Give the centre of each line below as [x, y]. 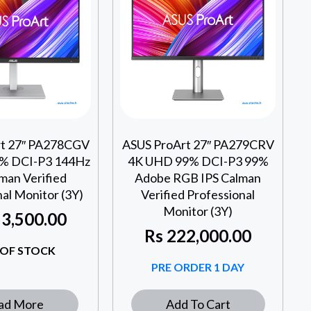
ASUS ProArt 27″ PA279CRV [198, 145]
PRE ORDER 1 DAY [198, 267]
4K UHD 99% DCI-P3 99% [198, 161]
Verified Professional [198, 195]
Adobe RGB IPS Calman [198, 178]
